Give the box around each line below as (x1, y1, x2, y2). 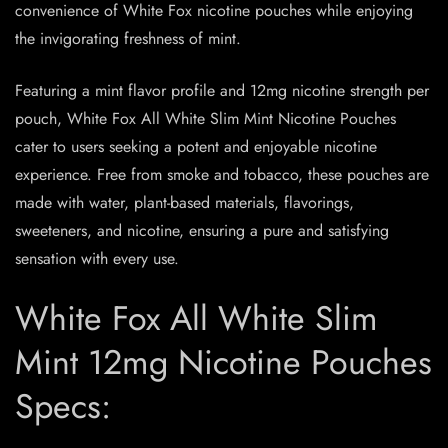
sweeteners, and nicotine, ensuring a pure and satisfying (15, 219, 389, 243)
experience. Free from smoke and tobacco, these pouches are (15, 163, 429, 187)
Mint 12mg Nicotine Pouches (15, 338, 432, 388)
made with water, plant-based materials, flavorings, (15, 191, 354, 215)
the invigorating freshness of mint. (15, 27, 241, 51)
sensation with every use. (15, 247, 179, 271)
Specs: (15, 382, 111, 432)
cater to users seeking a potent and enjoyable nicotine (15, 135, 377, 159)
